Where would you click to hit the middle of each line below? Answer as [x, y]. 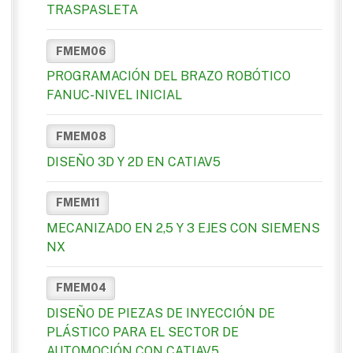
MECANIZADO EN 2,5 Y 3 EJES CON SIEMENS [183, 228]
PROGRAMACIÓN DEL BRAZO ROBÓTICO [169, 76]
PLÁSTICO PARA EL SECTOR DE [143, 333]
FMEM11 [78, 203]
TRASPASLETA [92, 10]
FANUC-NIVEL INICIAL [114, 95]
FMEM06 [81, 51]
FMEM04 [81, 288]
